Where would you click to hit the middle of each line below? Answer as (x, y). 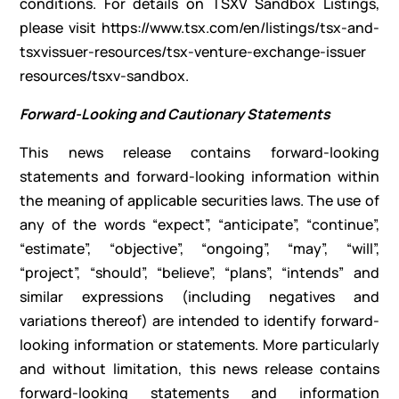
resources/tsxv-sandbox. (105, 76)
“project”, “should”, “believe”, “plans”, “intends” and (199, 273)
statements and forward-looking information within (199, 177)
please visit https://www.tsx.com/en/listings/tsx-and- (199, 28)
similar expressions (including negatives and (199, 297)
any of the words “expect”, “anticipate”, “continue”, (199, 225)
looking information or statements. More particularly (199, 345)
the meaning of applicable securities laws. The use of (199, 201)
